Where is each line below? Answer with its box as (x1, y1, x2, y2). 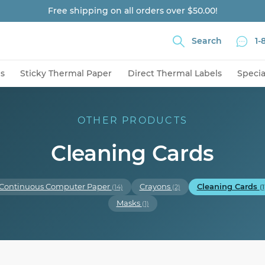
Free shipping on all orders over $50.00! (47, 5, 218, 16)
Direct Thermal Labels (127, 68, 222, 79)
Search (192, 35, 222, 46)
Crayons (139, 182, 172, 191)
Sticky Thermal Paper (20, 68, 112, 79)
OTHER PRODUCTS (77, 115, 188, 126)
